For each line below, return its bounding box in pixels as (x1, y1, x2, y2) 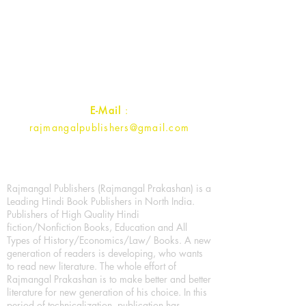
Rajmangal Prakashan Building (44, 3, 175, 14)
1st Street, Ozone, (52, 17, 135, 29)
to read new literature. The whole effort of (7, 260, 176, 273)
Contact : (36, 74, 81, 87)
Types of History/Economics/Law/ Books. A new (7, 234, 211, 247)
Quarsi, (134, 17, 167, 29)
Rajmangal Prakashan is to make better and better (7, 273, 211, 286)
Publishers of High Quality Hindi (7, 208, 139, 221)
